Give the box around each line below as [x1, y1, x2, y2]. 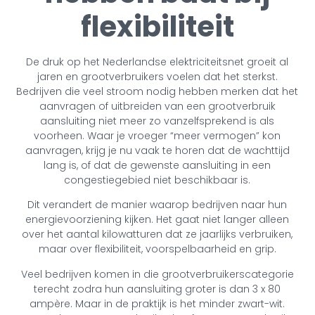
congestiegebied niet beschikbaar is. [64, 172, 251, 187]
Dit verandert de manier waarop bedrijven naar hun [27, 198, 288, 212]
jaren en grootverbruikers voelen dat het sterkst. [37, 69, 278, 84]
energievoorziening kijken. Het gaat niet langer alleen [25, 212, 290, 227]
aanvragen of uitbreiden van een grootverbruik [39, 98, 276, 113]
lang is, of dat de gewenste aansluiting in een [44, 157, 271, 172]
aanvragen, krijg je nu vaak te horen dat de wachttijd [25, 143, 290, 157]
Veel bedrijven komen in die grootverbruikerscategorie [20, 266, 294, 281]
